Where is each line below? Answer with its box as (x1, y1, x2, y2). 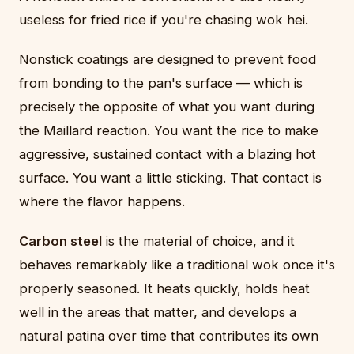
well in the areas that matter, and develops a (19, 304, 296, 321)
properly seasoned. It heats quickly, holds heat (19, 281, 310, 297)
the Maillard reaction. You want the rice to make (19, 122, 318, 139)
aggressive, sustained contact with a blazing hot (19, 146, 316, 163)
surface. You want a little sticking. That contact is (19, 170, 322, 186)
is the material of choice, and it (102, 233, 295, 250)
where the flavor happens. (19, 194, 185, 210)
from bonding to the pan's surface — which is (19, 75, 303, 92)
